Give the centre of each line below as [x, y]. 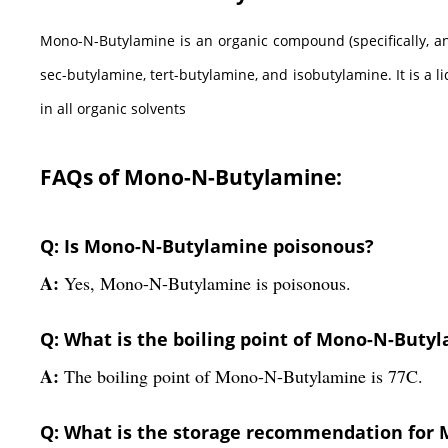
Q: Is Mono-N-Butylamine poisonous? [207, 245]
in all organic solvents [113, 108]
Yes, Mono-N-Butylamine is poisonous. [207, 282]
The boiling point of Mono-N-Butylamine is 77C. [243, 375]
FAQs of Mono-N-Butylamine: [191, 176]
